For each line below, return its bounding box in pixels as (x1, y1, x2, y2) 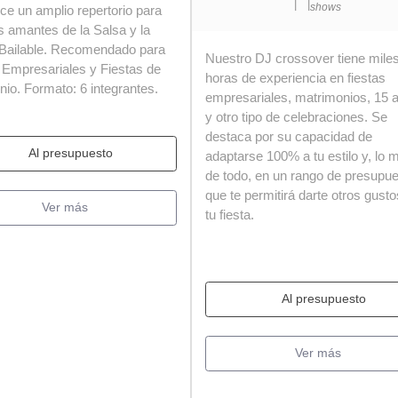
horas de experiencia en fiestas (205, 69, 386, 85)
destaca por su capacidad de (205, 128, 372, 144)
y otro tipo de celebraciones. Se (205, 108, 387, 124)
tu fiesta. (205, 206, 254, 222)
